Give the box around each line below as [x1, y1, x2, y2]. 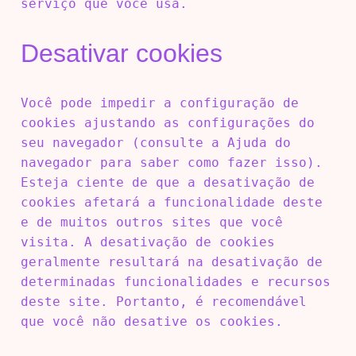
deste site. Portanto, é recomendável [20, 293, 307, 309]
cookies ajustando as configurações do [20, 114, 315, 130]
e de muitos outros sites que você [20, 214, 283, 230]
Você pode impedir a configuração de [20, 95, 299, 110]
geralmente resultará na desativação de [20, 253, 323, 269]
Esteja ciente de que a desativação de [20, 174, 315, 190]
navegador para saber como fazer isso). [20, 154, 323, 170]
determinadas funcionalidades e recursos [20, 273, 331, 289]
